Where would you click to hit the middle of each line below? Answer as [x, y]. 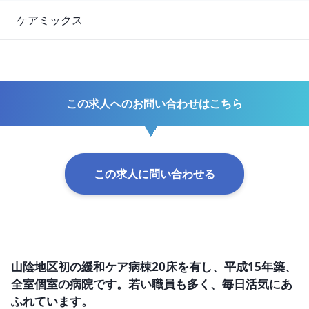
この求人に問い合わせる [154, 174]
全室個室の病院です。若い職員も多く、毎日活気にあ [152, 284]
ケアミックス [50, 20]
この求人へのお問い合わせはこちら [154, 103]
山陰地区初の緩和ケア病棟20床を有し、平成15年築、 [154, 267]
